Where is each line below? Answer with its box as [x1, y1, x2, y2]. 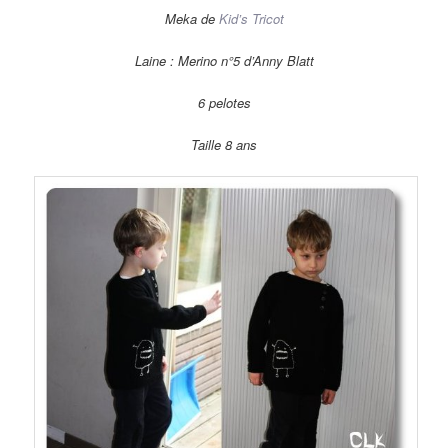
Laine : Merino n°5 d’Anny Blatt [134, 51, 314, 70]
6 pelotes [197, 93, 251, 113]
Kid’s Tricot [218, 8, 284, 28]
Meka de [164, 8, 219, 28]
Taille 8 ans [191, 135, 257, 155]
